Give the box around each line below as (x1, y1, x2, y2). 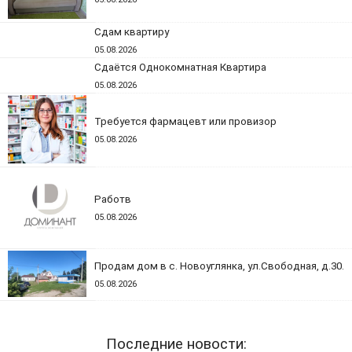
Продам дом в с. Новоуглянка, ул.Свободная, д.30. (94, 260, 344, 272)
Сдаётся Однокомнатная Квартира (94, 61, 266, 73)
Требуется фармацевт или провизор (94, 115, 277, 127)
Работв (94, 193, 131, 205)
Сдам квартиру (94, 26, 169, 38)
